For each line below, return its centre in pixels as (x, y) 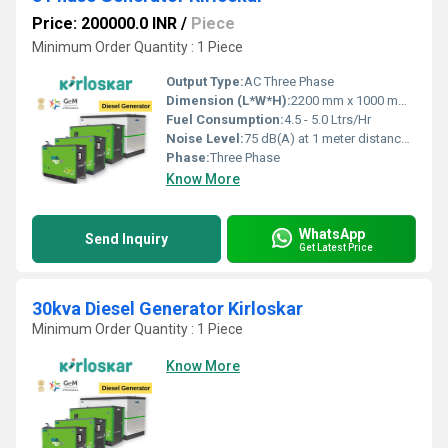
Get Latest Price (336, 247)
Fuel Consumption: (225, 119)
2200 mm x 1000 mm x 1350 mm (344, 100)
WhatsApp (332, 233)
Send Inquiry (126, 239)
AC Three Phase (289, 81)
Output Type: (205, 81)
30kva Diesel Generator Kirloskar (167, 308)
